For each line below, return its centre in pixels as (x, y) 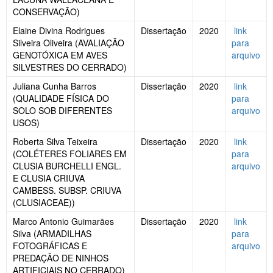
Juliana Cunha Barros (55, 86)
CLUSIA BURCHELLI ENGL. (67, 166)
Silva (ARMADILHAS (52, 234)
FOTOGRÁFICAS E (50, 246)
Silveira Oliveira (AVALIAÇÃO (69, 43)
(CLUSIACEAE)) (44, 203)
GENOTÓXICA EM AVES (60, 55)
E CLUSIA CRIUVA (49, 178)
